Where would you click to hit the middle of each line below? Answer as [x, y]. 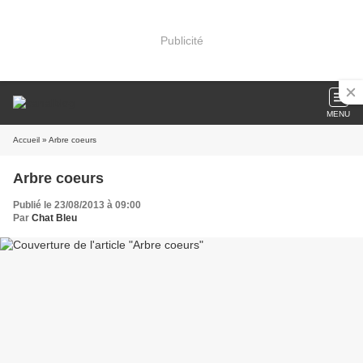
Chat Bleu [54, 218]
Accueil [26, 140]
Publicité [181, 40]
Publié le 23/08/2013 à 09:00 [77, 205]
